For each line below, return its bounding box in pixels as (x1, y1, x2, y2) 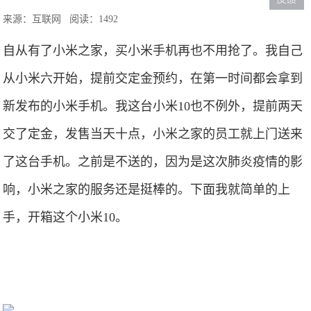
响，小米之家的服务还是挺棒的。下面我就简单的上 (3, 183, 291, 196)
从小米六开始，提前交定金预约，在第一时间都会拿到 (3, 72, 303, 85)
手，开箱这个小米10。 (3, 210, 128, 224)
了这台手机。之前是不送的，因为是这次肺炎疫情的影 (3, 155, 303, 169)
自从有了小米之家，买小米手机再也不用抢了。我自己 (3, 44, 303, 58)
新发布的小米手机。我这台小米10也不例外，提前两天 (3, 99, 303, 113)
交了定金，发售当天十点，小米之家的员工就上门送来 (3, 127, 303, 141)
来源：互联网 (3, 14, 70, 24)
